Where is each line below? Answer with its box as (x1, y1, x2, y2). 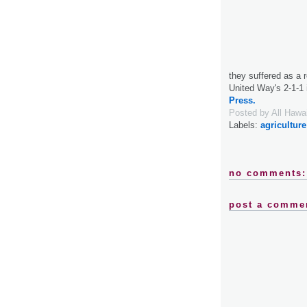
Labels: (229, 119, 260, 130)
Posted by (229, 107, 271, 118)
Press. (229, 95, 256, 106)
